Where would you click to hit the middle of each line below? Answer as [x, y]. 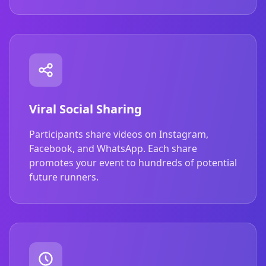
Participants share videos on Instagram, [119, 134]
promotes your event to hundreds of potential [133, 162]
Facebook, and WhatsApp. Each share [113, 148]
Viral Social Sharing [85, 109]
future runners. [64, 177]
